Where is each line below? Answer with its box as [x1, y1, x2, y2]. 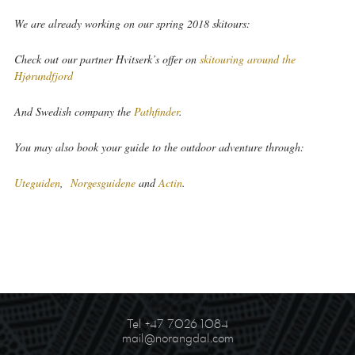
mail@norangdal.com [121, 330, 234, 345]
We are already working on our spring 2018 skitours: [13, 16, 250, 31]
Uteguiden [13, 175, 60, 190]
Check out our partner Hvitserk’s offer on [13, 52, 200, 67]
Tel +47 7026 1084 [127, 316, 228, 331]
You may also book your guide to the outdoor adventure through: [13, 139, 304, 155]
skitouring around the [199, 52, 296, 67]
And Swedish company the [13, 104, 134, 119]
